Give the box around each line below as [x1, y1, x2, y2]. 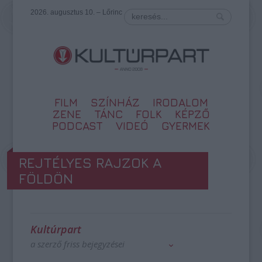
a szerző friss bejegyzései [30, 238, 125, 250]
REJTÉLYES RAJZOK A [19, 154, 163, 171]
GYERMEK [161, 119, 210, 132]
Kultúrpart [30, 222, 82, 236]
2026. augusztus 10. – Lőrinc [30, 8, 123, 16]
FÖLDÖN [19, 170, 74, 187]
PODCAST [52, 119, 103, 132]
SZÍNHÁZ [90, 96, 140, 109]
